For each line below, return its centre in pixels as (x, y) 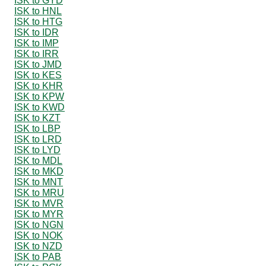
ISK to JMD (38, 64)
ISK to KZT (37, 118)
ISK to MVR (39, 203)
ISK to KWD (39, 107)
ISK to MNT (39, 182)
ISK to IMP (37, 43)
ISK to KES (38, 75)
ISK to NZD (38, 246)
